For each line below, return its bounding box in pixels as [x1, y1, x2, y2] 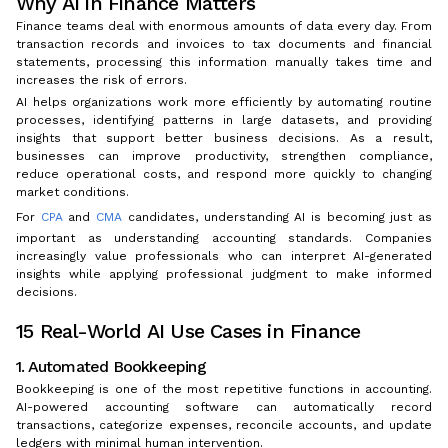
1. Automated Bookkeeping [16, 357, 206, 377]
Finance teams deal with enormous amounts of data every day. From [16, 19, 432, 34]
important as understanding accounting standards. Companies [16, 231, 432, 246]
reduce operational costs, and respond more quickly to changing [16, 167, 432, 182]
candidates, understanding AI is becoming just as [127, 210, 433, 225]
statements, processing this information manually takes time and [16, 55, 432, 70]
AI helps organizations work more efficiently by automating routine [16, 95, 432, 110]
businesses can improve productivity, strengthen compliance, [16, 149, 432, 164]
